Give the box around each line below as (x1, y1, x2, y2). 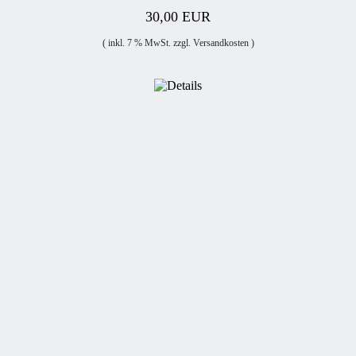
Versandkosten (192, 37, 249, 48)
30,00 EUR (145, 9, 211, 25)
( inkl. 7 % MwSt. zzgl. (102, 37, 193, 48)
